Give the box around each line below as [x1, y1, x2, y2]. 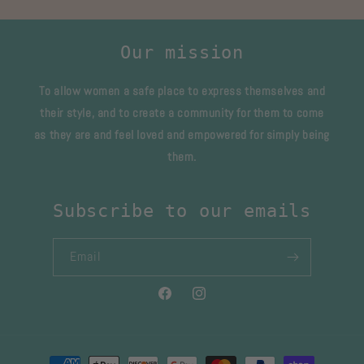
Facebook [156, 294, 200, 310]
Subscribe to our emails [52, 199, 312, 221]
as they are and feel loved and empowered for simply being [33, 126, 331, 142]
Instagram [190, 294, 237, 310]
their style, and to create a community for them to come [39, 104, 324, 120]
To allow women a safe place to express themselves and [38, 82, 326, 98]
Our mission [119, 41, 245, 63]
